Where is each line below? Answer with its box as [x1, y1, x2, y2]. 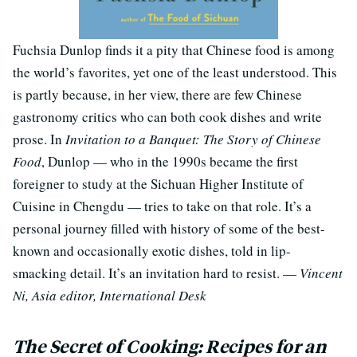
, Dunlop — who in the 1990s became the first [41, 151, 298, 171]
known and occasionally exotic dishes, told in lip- [13, 241, 291, 260]
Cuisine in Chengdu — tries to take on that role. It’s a [13, 196, 312, 215]
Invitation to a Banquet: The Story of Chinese [65, 129, 321, 148]
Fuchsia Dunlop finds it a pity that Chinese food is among [13, 40, 335, 59]
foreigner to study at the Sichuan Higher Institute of [13, 174, 304, 193]
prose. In [13, 129, 65, 148]
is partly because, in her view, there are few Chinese [13, 84, 302, 104]
